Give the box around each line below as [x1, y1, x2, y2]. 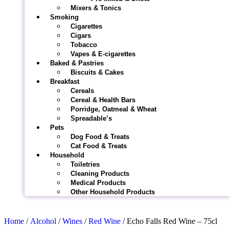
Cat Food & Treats [71, 142, 127, 150]
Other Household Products [71, 188, 155, 196]
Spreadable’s [71, 114, 112, 122]
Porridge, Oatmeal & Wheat [71, 105, 156, 113]
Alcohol [30, 217, 56, 225]
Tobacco [71, 41, 97, 49]
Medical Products [71, 179, 126, 187]
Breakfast [50, 78, 79, 85]
